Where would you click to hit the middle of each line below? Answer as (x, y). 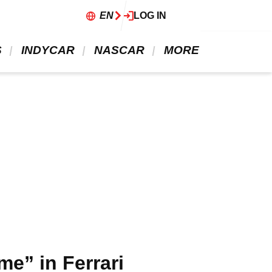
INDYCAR (48, 50)
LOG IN (150, 15)
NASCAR (119, 50)
